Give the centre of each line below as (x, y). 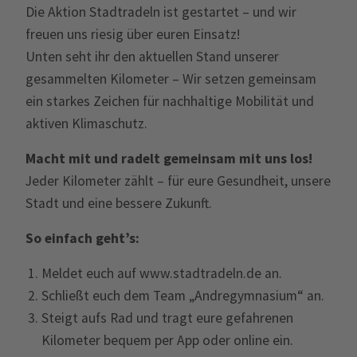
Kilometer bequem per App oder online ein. (167, 340)
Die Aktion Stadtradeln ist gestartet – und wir (161, 12)
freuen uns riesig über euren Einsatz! (132, 34)
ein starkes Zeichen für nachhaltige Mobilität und (169, 101)
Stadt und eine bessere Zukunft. (118, 203)
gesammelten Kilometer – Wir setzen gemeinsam (171, 78)
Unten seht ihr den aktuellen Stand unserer (152, 56)
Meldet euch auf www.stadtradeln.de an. (161, 273)
